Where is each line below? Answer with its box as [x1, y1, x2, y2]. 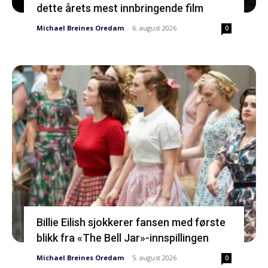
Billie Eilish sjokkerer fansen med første [36, 215, 226, 229]
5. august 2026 [132, 252, 176, 262]
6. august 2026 [132, 23, 176, 32]
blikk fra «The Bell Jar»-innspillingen [36, 231, 209, 244]
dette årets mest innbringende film [36, 1, 203, 14]
